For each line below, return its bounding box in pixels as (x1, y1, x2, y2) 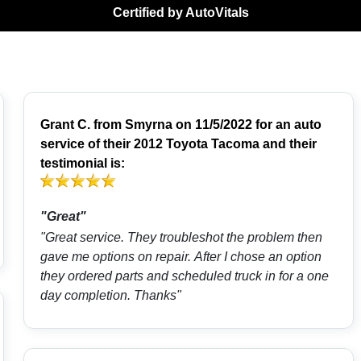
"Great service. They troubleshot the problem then (39, 230, 322, 245)
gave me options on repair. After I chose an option (39, 250, 322, 264)
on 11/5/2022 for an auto (172, 118, 322, 132)
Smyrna (124, 118, 172, 132)
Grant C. (39, 118, 90, 132)
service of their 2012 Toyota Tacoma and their (39, 137, 317, 151)
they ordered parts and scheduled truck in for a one (39, 269, 329, 284)
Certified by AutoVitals (112, 6, 249, 20)
